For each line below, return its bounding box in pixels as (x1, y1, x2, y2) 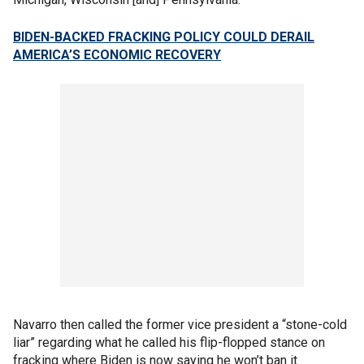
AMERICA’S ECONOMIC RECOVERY (13, 47, 221, 63)
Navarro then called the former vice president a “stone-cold (13, 317, 347, 332)
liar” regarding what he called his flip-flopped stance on (13, 335, 325, 350)
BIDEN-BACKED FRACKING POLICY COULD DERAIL (13, 29, 314, 45)
